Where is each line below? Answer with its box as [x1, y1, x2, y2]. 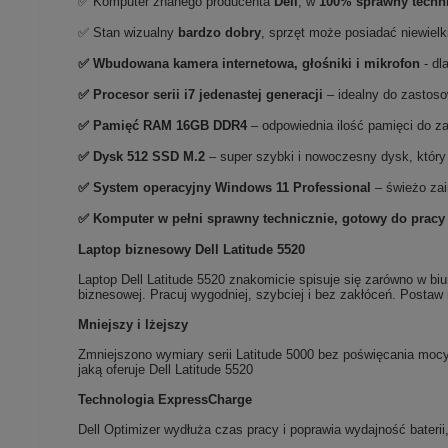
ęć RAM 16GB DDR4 [125, 118, 252, 134]
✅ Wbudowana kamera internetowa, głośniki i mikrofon [78, 56, 425, 72]
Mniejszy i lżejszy [78, 317, 189, 333]
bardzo [178, 25, 222, 41]
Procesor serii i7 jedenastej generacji [93, 87, 328, 103]
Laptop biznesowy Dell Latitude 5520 [78, 242, 306, 258]
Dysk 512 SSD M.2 [93, 149, 206, 165]
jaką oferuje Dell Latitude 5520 [78, 362, 254, 378]
